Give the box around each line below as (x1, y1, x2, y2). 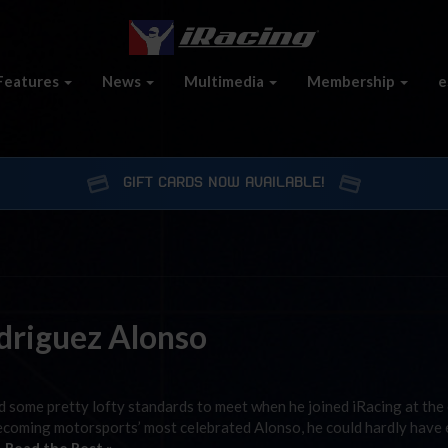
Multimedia (184, 71, 267, 90)
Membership (307, 71, 398, 90)
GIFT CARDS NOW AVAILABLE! (123, 176, 325, 190)
